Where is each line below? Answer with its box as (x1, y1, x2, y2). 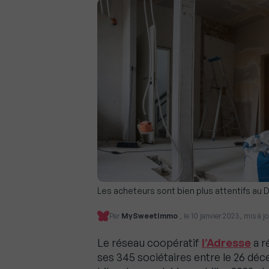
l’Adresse (202, 236, 251, 250)
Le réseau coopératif (97, 236, 202, 250)
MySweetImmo (121, 211, 180, 221)
